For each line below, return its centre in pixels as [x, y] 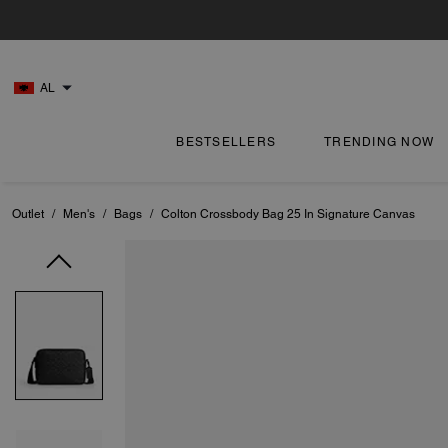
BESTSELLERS [226, 142]
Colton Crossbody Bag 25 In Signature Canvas [288, 214]
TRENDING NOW [379, 142]
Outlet [28, 214]
